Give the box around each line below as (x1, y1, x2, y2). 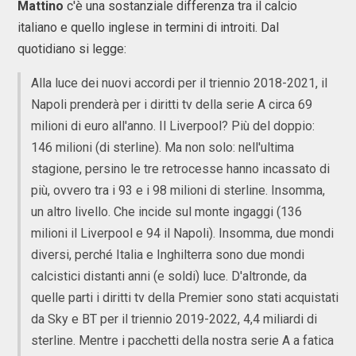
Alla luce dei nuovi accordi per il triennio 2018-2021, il (31, 75, 327, 91)
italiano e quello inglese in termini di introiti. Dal (17, 20, 279, 35)
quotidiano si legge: (17, 41, 126, 56)
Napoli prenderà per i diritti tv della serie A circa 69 (31, 97, 312, 112)
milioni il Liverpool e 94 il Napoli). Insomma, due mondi (31, 226, 334, 241)
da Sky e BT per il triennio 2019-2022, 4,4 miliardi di (31, 311, 317, 327)
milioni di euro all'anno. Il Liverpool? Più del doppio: (31, 118, 315, 133)
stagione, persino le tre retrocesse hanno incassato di (31, 161, 330, 176)
